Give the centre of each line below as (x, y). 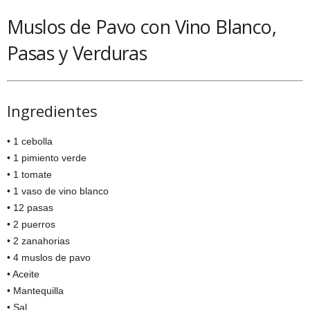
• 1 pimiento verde (47, 157)
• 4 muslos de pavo (49, 257)
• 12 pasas (30, 207)
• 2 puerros (31, 224)
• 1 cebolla (30, 141)
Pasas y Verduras (77, 53)
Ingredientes (52, 110)
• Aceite (23, 274)
